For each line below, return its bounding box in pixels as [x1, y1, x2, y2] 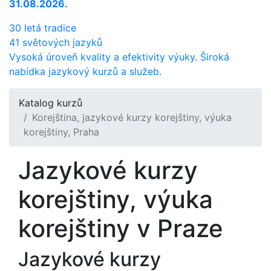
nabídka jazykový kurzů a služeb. [9, 65, 162, 77]
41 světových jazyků [9, 36, 102, 48]
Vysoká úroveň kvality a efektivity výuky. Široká [9, 50, 229, 63]
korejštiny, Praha [24, 125, 99, 138]
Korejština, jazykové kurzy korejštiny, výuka [32, 111, 232, 123]
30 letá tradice [9, 21, 76, 34]
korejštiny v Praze [18, 213, 223, 243]
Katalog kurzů [19, 96, 82, 109]
